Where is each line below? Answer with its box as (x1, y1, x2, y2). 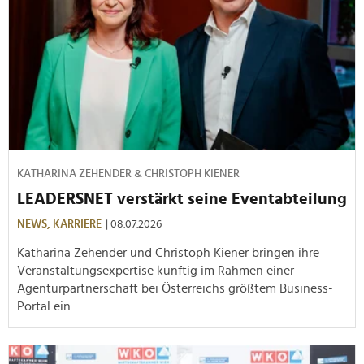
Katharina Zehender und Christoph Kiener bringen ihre (17, 245, 319, 259)
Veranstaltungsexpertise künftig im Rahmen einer (17, 263, 294, 277)
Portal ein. (17, 299, 73, 313)
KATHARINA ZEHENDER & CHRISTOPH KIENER (17, 167, 240, 180)
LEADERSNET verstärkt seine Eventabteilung (17, 190, 347, 207)
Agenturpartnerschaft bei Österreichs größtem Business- (17, 281, 333, 295)
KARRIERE (53, 218, 102, 230)
